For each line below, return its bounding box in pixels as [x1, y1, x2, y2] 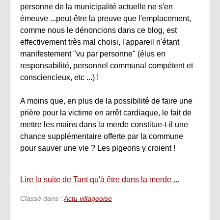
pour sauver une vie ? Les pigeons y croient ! [20, 144, 175, 153]
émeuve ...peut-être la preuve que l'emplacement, [20, 14, 191, 23]
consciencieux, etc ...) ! [20, 73, 99, 82]
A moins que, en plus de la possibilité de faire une [20, 97, 192, 106]
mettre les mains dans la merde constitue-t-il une [20, 120, 188, 129]
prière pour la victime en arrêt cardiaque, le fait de [20, 109, 192, 117]
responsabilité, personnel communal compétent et [20, 61, 193, 70]
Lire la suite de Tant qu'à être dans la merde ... [20, 175, 179, 184]
